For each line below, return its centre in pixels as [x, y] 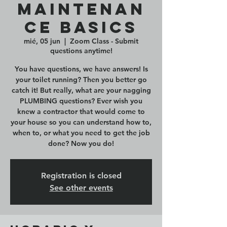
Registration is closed [81, 176]
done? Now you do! [81, 143]
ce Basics [81, 27]
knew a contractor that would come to [81, 111]
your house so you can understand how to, [81, 122]
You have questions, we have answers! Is [81, 69]
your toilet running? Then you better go [81, 80]
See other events [81, 188]
